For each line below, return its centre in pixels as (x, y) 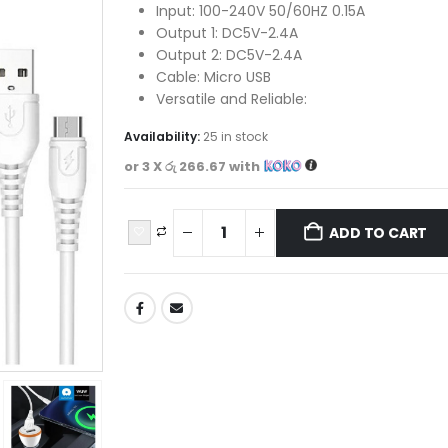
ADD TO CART (378, 232)
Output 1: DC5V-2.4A (226, 32)
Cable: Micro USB (213, 76)
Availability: (163, 137)
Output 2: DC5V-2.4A (228, 54)
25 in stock (235, 137)
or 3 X (144, 166)
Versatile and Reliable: (231, 98)
